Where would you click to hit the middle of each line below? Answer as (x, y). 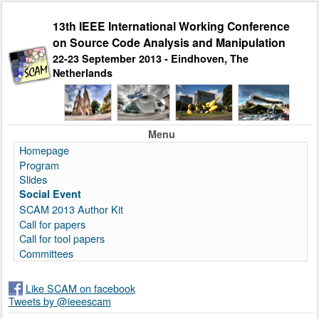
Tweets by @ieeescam (59, 300)
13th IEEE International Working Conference (172, 26)
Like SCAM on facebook (80, 288)
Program (39, 164)
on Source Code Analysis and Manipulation (169, 42)
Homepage (44, 150)
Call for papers (52, 224)
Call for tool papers (62, 239)
